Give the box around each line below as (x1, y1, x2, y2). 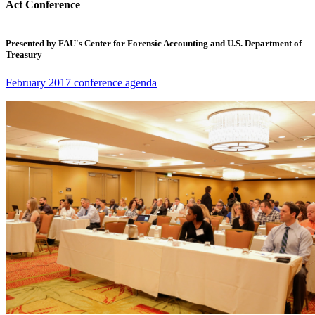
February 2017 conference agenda (6, 76, 157, 89)
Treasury (6, 49, 42, 60)
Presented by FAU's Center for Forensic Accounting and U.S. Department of (6, 38, 302, 49)
